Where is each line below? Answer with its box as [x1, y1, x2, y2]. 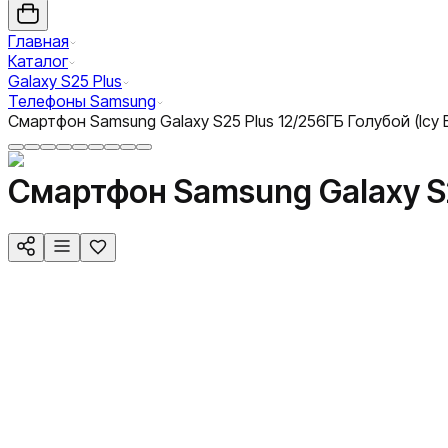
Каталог [8, 51, 68, 71]
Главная [8, 31, 69, 51]
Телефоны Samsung [8, 91, 156, 111]
